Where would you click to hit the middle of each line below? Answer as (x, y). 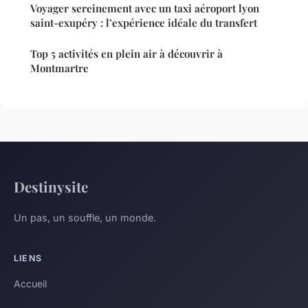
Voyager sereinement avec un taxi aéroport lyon (145, 9)
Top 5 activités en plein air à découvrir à (126, 54)
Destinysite (51, 187)
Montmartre (59, 68)
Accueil (30, 284)
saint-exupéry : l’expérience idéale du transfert (144, 23)
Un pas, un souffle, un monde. (85, 218)
